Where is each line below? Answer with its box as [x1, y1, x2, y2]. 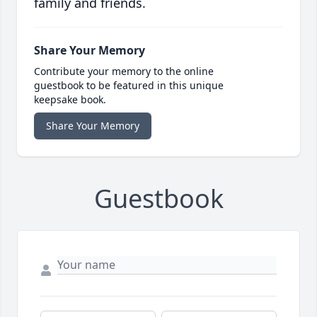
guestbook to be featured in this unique [34, 79, 224, 93]
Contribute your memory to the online [34, 64, 214, 79]
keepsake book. [34, 93, 106, 107]
